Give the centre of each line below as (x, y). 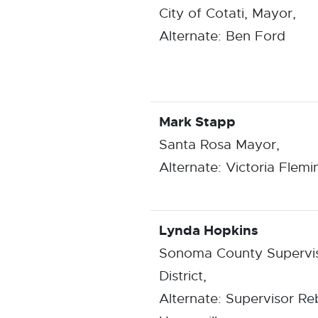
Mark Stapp (197, 122)
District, (183, 276)
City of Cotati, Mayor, (227, 13)
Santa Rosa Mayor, (219, 144)
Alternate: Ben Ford (222, 36)
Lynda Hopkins (209, 230)
